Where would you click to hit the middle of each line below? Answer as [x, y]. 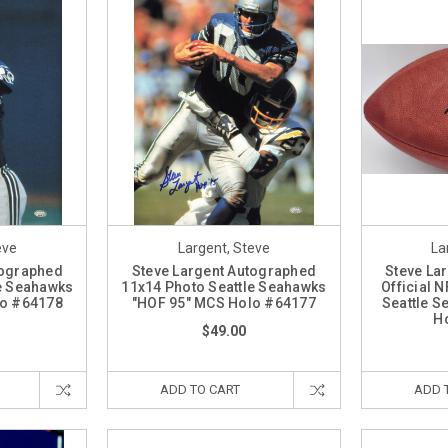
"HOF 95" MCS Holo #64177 [223, 302]
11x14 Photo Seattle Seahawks [224, 286]
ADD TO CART [200, 389]
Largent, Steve [223, 247]
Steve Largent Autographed [224, 270]
